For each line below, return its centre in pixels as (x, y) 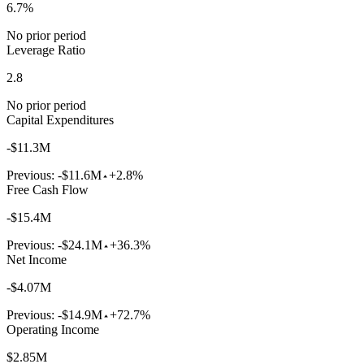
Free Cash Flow (48, 190)
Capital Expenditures (60, 120)
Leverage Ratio (46, 50)
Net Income (37, 260)
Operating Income (53, 330)
